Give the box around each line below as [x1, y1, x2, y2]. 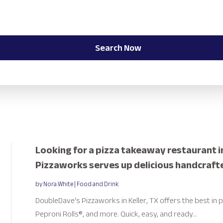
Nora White [43, 178, 73, 190]
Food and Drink [76, 178, 118, 190]
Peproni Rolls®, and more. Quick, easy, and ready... [35, 206, 197, 222]
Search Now [95, 39, 141, 57]
